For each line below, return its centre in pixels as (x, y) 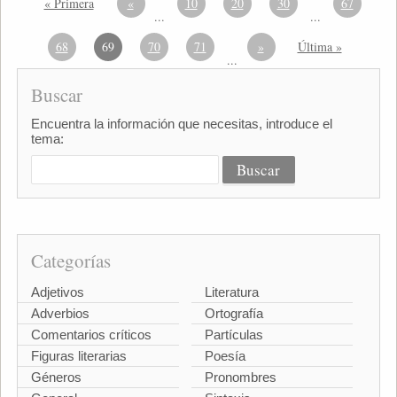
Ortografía (234, 313)
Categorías (70, 261)
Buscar (56, 95)
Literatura (232, 292)
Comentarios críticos (91, 335)
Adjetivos (57, 292)
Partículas (234, 335)
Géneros (56, 377)
